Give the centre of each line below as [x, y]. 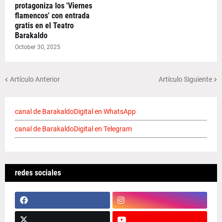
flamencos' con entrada [52, 16]
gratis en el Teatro [44, 26]
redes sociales [38, 173]
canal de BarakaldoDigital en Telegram [73, 129]
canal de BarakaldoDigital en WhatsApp [75, 112]
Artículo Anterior [35, 79]
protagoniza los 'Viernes [54, 6]
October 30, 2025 [38, 47]
